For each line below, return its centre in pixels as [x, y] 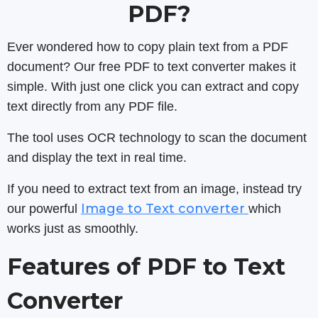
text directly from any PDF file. [92, 106]
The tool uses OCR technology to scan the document [157, 138]
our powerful [44, 209]
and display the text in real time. [97, 158]
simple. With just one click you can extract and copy [153, 87]
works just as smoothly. [73, 229]
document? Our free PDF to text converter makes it [152, 67]
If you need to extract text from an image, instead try [154, 189]
